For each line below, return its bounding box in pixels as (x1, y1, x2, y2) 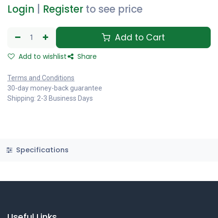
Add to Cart (112, 32, 165, 44)
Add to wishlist (17, 52, 67, 62)
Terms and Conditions (7, 74, 74, 82)
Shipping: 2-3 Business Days (7, 94, 93, 103)
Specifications (14, 145, 69, 155)
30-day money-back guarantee (7, 84, 102, 92)
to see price (86, 2, 143, 17)
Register (43, 2, 83, 17)
